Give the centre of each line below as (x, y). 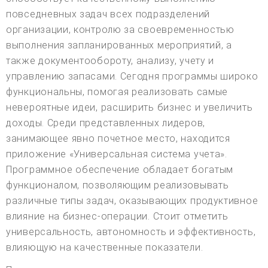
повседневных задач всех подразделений (108, 14)
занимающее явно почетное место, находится (118, 139)
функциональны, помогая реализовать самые (117, 92)
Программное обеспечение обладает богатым (120, 170)
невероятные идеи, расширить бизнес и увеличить (130, 108)
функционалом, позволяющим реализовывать (118, 185)
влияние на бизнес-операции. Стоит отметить (117, 217)
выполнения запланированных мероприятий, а (119, 45)
